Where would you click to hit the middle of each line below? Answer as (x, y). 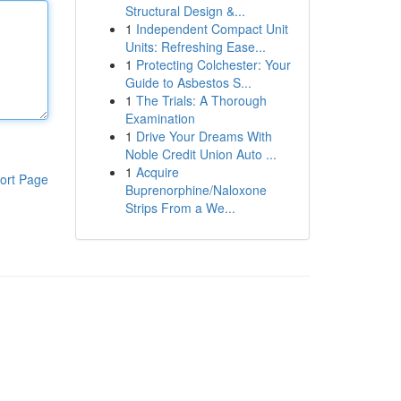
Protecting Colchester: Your (213, 64)
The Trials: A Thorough (201, 100)
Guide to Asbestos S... (188, 82)
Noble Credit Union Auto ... (200, 154)
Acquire (157, 172)
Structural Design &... (185, 11)
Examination (160, 118)
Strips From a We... (180, 208)
